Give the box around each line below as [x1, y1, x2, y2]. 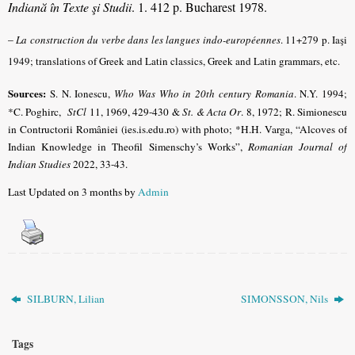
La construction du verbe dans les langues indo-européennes [16, 32, 281, 48]
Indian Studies [8, 156, 71, 171]
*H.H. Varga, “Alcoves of [235, 121, 348, 136]
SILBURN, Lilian [25, 291, 105, 306]
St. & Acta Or [182, 104, 242, 119]
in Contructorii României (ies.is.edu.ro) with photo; [8, 121, 236, 136]
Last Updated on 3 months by [8, 185, 138, 200]
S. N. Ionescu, [46, 86, 114, 101]
